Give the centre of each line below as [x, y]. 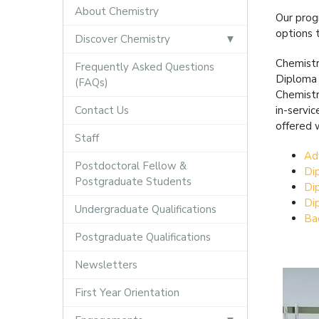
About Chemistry [116, 11]
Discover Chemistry [122, 39]
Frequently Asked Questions [144, 67]
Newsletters [106, 265]
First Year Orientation [127, 293]
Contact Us [101, 110]
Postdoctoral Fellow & [130, 166]
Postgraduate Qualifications [142, 237]
